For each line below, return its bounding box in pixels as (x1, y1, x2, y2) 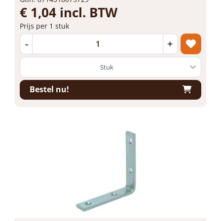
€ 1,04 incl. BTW (20, 3, 117, 21)
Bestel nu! (30, 84, 69, 95)
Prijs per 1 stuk (20, 21, 69, 31)
